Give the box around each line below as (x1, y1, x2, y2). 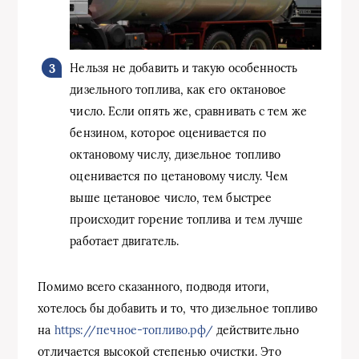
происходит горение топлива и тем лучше (70, 212, 304, 228)
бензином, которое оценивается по (70, 126, 266, 141)
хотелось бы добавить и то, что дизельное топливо (38, 301, 318, 317)
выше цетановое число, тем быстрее (70, 191, 272, 206)
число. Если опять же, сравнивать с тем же (70, 104, 307, 119)
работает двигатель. (70, 234, 179, 249)
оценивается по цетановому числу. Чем (70, 169, 288, 184)
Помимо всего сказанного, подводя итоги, (38, 280, 270, 295)
